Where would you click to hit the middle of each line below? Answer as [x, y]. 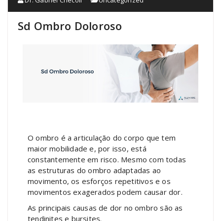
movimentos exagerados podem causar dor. [105, 192]
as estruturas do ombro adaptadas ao [94, 170]
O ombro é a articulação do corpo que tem [102, 138]
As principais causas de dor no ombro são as [105, 208]
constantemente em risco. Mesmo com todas [107, 160]
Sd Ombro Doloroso [70, 25]
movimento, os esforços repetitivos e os [99, 181]
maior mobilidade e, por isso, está [87, 149]
